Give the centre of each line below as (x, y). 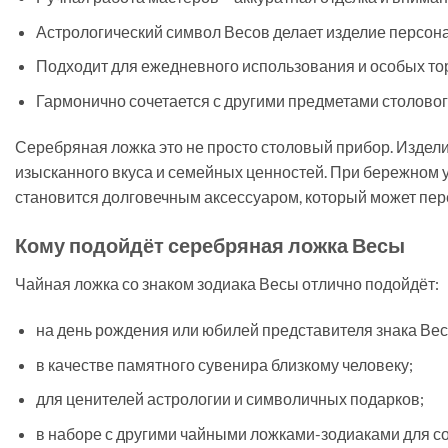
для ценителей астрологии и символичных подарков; (229, 399)
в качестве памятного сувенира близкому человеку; (224, 364)
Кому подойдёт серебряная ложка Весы (210, 245)
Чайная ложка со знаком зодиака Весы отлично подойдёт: (227, 284)
